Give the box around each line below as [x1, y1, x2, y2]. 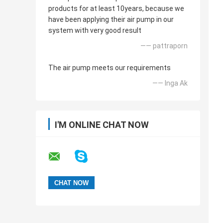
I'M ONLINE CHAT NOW [55, 119, 149, 130]
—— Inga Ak [152, 79, 188, 88]
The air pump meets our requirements [48, 64, 171, 72]
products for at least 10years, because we [48, 4, 184, 13]
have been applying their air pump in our [48, 15, 174, 24]
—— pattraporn [140, 42, 188, 50]
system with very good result [48, 26, 141, 35]
